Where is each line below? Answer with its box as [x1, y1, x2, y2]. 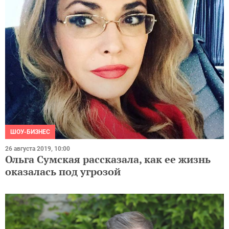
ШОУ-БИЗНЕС [10, 128, 50, 135]
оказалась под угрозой [5, 164, 121, 178]
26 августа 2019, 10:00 [5, 145, 70, 152]
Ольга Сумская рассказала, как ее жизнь [5, 152, 211, 166]
